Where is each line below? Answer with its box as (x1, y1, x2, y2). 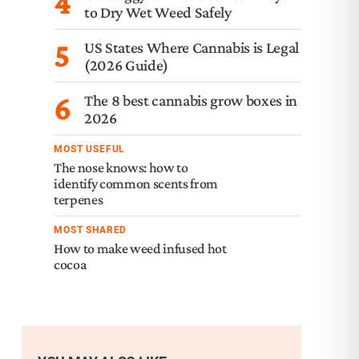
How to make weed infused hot (54, 240, 227, 256)
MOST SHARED (54, 224, 127, 236)
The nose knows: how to (54, 159, 188, 175)
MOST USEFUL (54, 143, 126, 155)
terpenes (54, 192, 103, 208)
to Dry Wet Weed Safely (84, 2, 232, 21)
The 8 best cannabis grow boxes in (84, 91, 297, 109)
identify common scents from (54, 175, 218, 192)
